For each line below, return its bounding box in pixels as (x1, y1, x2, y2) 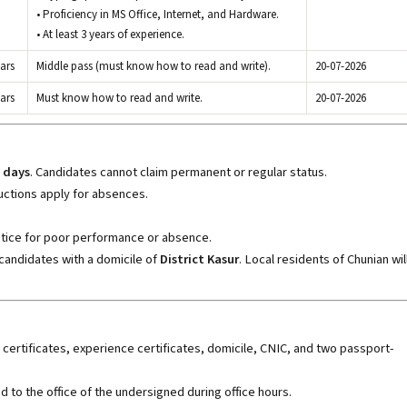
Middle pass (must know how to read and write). (36, 58, 271, 74)
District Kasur (160, 250, 239, 269)
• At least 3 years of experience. (36, 26, 184, 43)
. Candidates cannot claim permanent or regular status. (30, 163, 327, 182)
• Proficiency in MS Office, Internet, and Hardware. (36, 6, 279, 23)
